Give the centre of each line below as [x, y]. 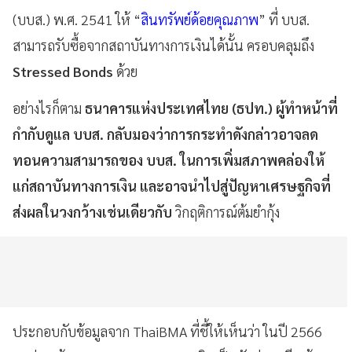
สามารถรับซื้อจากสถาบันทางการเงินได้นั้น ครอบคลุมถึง [163, 45]
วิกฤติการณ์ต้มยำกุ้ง [226, 211]
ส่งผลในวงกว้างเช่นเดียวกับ [92, 211]
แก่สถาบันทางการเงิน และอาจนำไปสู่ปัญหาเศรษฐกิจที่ [172, 185]
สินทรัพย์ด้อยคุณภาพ [200, 19]
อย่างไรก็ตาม [49, 108]
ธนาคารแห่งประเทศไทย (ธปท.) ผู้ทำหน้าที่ [211, 108]
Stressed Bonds [63, 71]
